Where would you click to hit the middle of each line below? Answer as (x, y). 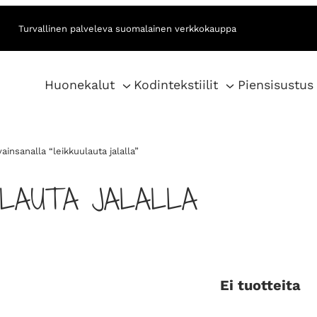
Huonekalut (80, 85)
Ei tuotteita (260, 285)
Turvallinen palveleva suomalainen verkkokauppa (127, 28)
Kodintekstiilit (176, 85)
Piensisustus (275, 85)
